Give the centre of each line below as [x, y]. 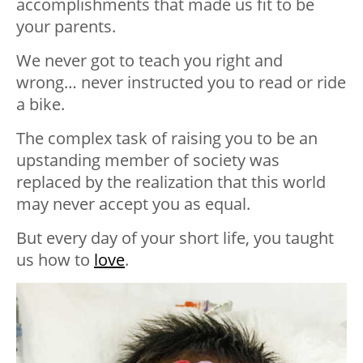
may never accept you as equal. [133, 204]
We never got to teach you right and [149, 61]
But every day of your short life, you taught [175, 238]
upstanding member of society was [148, 160]
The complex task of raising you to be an [167, 139]
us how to [55, 260]
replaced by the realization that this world [171, 182]
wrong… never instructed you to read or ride [181, 83]
